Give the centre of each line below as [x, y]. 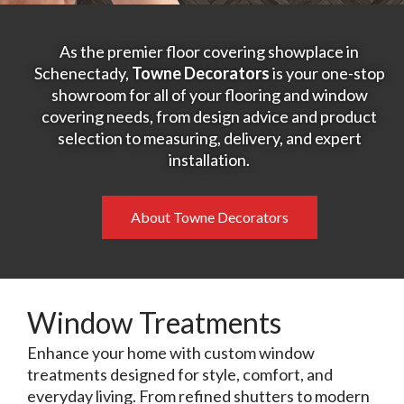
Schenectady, [83, 73]
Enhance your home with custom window [171, 352]
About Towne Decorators [209, 216]
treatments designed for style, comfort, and [180, 374]
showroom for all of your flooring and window [209, 94]
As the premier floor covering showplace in [209, 51]
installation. [209, 159]
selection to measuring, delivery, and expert [209, 138]
